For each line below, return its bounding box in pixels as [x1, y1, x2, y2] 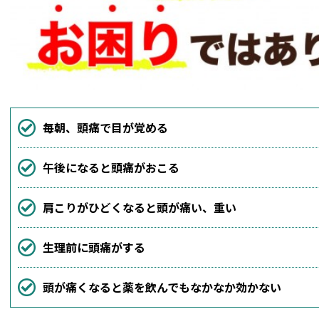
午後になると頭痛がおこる [43, 159, 179, 177]
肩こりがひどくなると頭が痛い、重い [43, 199, 236, 216]
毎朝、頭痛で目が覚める [43, 119, 168, 137]
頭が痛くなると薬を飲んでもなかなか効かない [43, 278, 281, 296]
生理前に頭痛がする [43, 239, 145, 256]
